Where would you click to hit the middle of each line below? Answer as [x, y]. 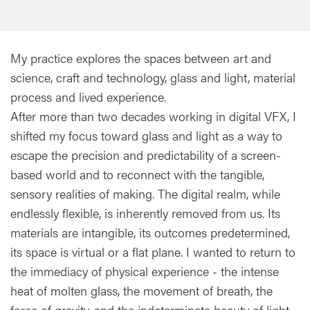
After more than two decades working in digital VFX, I [153, 116]
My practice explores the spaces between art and [141, 57]
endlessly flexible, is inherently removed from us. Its [145, 212]
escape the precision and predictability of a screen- [146, 154]
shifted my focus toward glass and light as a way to [146, 135]
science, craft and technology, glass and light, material [153, 77]
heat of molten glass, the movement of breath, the [142, 290]
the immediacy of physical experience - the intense [145, 271]
